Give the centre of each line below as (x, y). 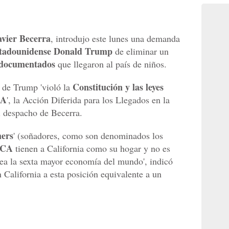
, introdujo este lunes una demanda (115, 39)
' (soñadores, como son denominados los (88, 136)
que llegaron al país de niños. (111, 64)
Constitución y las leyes (118, 87)
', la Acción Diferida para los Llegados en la (88, 100)
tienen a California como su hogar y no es (91, 148)
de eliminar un (141, 51)
